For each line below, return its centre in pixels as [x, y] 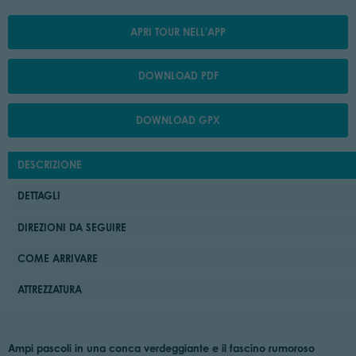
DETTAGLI [39, 196]
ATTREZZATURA [50, 290]
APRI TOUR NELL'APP [178, 32]
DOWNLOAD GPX [178, 120]
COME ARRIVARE [58, 258]
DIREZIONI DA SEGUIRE [72, 227]
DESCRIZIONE [50, 164]
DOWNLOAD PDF [178, 76]
